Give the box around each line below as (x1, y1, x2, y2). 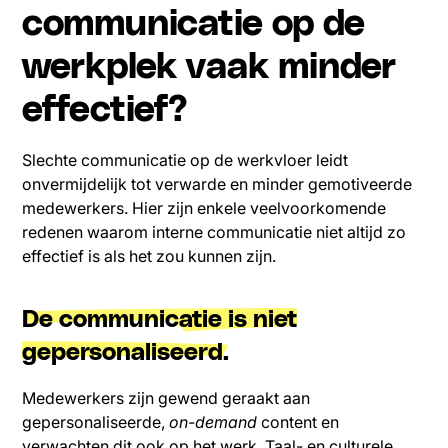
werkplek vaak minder (22, 49, 397, 86)
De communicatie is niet (22, 308, 298, 333)
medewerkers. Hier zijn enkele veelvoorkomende (22, 198, 387, 219)
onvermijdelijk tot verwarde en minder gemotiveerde (22, 174, 413, 195)
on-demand (169, 412, 258, 433)
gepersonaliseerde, (22, 412, 170, 433)
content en (257, 412, 340, 433)
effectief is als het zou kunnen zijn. (22, 246, 277, 267)
